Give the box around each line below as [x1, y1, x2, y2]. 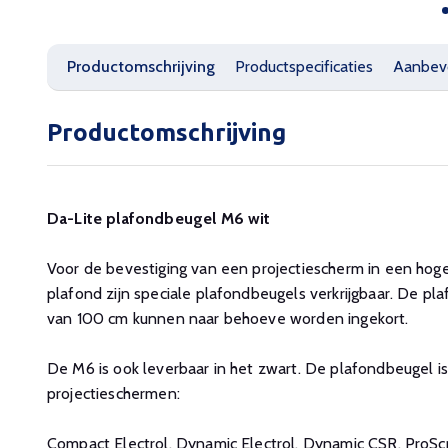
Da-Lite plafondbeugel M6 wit [47, 209, 271, 228]
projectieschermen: [47, 384, 185, 403]
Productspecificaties [235, 57, 373, 76]
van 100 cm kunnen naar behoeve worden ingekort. [47, 309, 413, 328]
